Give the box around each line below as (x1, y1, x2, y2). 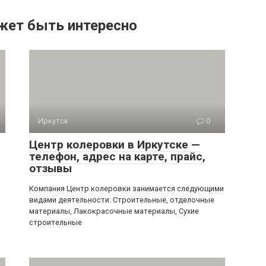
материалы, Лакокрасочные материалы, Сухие (29, 207, 199, 216)
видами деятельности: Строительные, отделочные (29, 195, 214, 204)
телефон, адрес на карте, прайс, (29, 150, 205, 163)
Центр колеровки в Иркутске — (29, 138, 200, 151)
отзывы (29, 161, 72, 175)
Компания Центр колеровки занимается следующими (29, 184, 224, 193)
